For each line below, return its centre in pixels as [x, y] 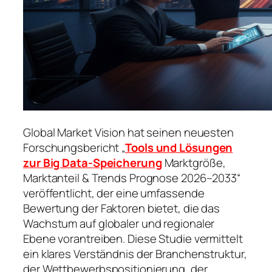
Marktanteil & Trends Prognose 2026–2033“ [132, 178]
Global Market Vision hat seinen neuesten [128, 133]
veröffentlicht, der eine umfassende [114, 193]
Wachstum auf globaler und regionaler [119, 224]
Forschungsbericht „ [74, 148]
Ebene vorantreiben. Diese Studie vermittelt [133, 239]
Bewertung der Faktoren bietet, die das [122, 209]
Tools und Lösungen [179, 148]
